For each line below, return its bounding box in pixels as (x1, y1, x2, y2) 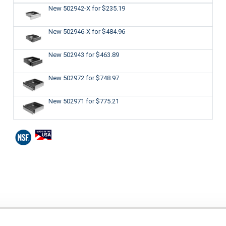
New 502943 (48, 50, 86, 59)
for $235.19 (91, 4, 125, 12)
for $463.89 (85, 50, 119, 59)
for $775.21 (85, 97, 119, 105)
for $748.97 (85, 74, 119, 82)
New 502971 (48, 97, 86, 105)
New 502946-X (48, 27, 92, 35)
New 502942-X (48, 4, 92, 12)
